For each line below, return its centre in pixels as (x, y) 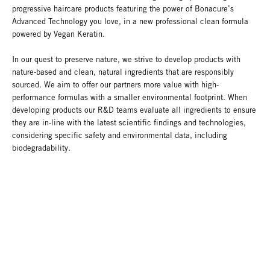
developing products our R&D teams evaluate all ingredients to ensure (134, 110)
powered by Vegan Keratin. (58, 34)
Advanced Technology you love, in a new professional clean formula (130, 22)
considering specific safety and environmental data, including (120, 136)
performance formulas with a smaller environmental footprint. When (130, 98)
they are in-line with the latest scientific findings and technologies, (129, 123)
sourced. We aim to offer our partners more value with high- (115, 85)
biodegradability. (41, 148)
